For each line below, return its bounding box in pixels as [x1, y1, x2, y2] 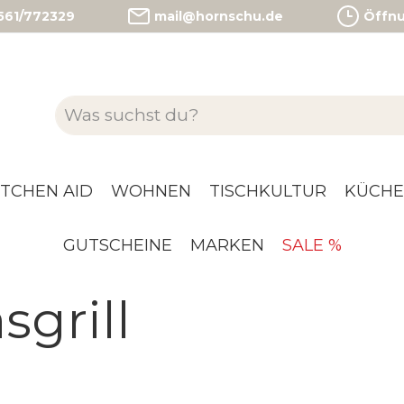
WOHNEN [110, 181, 191, 202]
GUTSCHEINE [62, 235, 172, 256]
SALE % [281, 235, 342, 256]
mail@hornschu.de [154, 7, 284, 24]
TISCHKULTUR [208, 181, 326, 202]
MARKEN [189, 235, 264, 256]
